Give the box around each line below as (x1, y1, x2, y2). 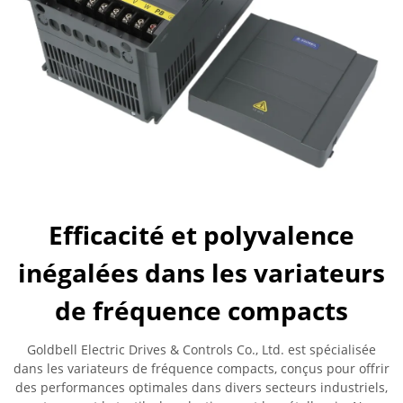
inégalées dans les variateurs (18, 255, 385, 290)
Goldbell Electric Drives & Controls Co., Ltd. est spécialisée (27, 341, 376, 358)
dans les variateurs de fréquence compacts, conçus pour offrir (13, 360, 390, 377)
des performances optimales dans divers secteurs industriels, (15, 379, 388, 396)
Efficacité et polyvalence (49, 218, 354, 252)
